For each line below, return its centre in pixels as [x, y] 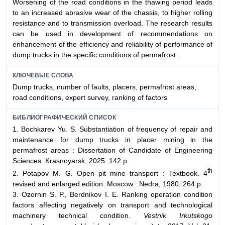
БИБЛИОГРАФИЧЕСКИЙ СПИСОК [64, 117]
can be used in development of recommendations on [113, 34]
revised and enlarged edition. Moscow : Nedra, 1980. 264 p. [108, 184]
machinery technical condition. [78, 215]
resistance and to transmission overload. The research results [113, 23]
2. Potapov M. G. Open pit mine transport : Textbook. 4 [110, 173]
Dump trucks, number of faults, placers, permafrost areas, [104, 87]
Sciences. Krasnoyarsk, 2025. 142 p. [71, 161]
